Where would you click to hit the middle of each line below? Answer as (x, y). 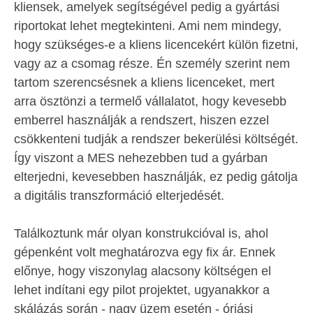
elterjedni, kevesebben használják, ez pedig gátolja (156, 177)
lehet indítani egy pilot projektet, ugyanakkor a (142, 290)
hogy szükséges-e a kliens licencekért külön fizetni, (156, 45)
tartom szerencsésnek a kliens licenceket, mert (144, 82)
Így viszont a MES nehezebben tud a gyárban (141, 158)
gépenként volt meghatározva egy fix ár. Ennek (145, 252)
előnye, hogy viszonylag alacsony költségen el (143, 271)
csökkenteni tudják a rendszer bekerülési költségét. (156, 139)
